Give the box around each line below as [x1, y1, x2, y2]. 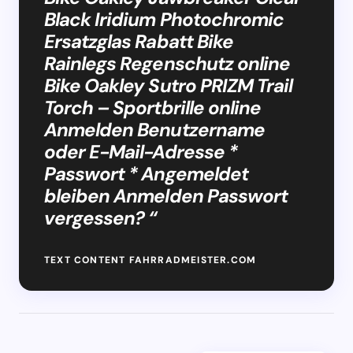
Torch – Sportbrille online [44, 95, 262, 120]
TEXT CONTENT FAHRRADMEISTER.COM [44, 253, 257, 266]
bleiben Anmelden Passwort [44, 183, 288, 208]
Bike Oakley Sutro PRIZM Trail [44, 72, 293, 98]
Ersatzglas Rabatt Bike [44, 28, 233, 54]
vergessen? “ [44, 205, 157, 230]
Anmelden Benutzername [44, 117, 265, 142]
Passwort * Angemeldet [44, 161, 248, 186]
